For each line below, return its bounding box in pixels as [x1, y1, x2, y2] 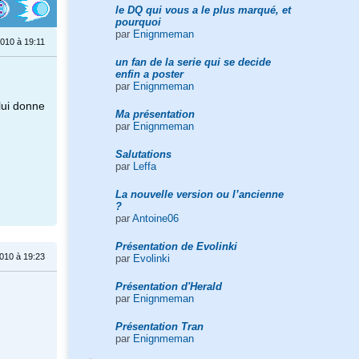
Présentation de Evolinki [115, 240, 237, 252]
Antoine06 [131, 212, 179, 224]
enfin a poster [115, 67, 184, 80]
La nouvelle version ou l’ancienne [115, 188, 284, 200]
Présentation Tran [115, 320, 204, 333]
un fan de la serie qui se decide [115, 55, 271, 68]
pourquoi [115, 15, 161, 28]
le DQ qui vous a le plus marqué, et [115, 3, 291, 16]
